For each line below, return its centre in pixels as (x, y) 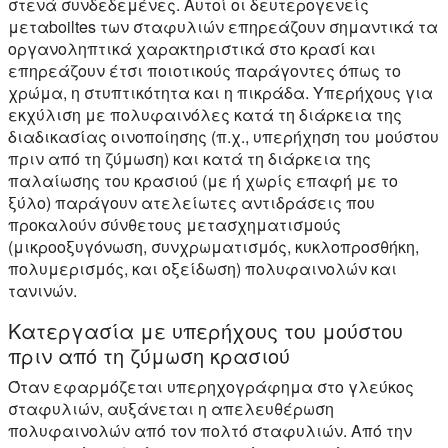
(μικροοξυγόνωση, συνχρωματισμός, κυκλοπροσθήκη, (213, 246)
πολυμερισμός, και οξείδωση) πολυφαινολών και (202, 268)
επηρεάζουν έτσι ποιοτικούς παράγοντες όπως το (204, 70)
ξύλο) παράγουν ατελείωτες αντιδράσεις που (191, 202)
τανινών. (42, 290)
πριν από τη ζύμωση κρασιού (149, 355)
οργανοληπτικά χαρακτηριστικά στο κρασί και (192, 48)
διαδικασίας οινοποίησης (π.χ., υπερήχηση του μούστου (223, 136)
